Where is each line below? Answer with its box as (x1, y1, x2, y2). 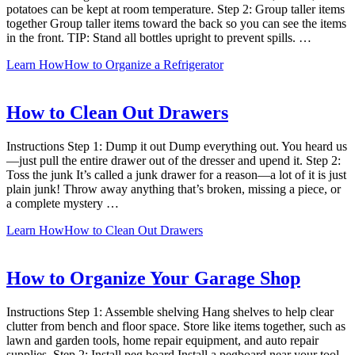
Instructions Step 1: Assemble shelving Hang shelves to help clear (6, 304, 334, 319)
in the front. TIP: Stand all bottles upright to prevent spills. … (6, 31, 311, 45)
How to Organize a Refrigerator (64, 58, 223, 72)
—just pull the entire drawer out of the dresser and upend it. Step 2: (6, 153, 341, 167)
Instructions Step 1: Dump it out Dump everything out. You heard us (6, 139, 347, 153)
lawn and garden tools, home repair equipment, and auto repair (6, 333, 319, 347)
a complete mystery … (6, 196, 119, 210)
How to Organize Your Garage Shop (6, 267, 300, 288)
